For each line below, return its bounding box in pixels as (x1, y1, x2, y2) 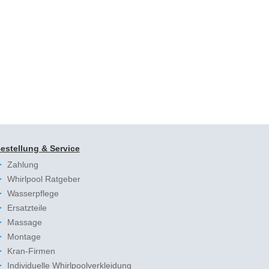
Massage (7, 217, 42, 227)
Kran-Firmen (7, 246, 55, 256)
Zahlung (7, 159, 38, 169)
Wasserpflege (7, 188, 59, 198)
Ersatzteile (7, 202, 47, 213)
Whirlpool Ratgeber (7, 174, 80, 184)
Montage (7, 231, 41, 241)
